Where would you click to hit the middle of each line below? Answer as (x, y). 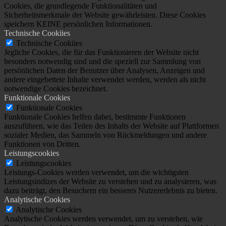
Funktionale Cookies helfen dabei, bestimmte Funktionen (95, 117)
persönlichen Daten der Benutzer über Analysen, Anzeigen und (104, 70)
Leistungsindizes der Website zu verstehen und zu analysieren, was (110, 181)
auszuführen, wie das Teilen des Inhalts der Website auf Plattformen (111, 126)
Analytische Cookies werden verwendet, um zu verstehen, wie (103, 218)
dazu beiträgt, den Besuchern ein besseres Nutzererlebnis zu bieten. (111, 190)
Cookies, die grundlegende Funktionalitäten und (80, 6)
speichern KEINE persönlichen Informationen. (78, 24)
